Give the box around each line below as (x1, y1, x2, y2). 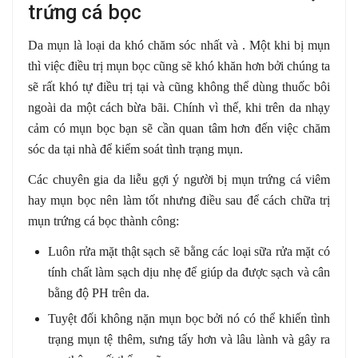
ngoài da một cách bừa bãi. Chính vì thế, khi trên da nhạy (28, 101, 330, 115)
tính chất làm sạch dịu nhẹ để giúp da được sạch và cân (48, 265, 330, 280)
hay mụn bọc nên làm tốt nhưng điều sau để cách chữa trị (28, 193, 330, 208)
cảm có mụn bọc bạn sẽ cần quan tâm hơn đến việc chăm (28, 121, 330, 136)
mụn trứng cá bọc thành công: (28, 214, 179, 229)
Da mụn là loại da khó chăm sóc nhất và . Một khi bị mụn (28, 38, 330, 53)
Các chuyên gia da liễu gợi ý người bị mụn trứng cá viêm (28, 173, 330, 187)
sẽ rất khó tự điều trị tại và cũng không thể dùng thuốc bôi (28, 80, 330, 94)
